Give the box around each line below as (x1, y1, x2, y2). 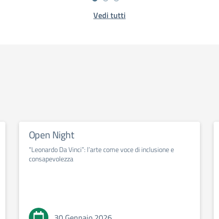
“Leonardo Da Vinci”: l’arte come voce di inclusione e (28, 144, 174, 154)
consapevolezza (28, 153, 73, 164)
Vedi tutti (93, 9, 126, 21)
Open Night (28, 127, 74, 142)
